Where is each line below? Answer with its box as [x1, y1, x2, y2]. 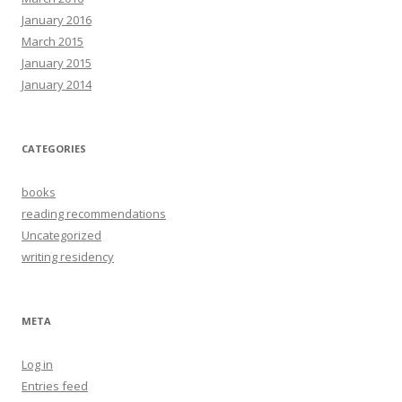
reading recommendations [22, 205, 166, 223]
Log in [22, 356, 53, 373]
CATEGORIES [22, 142, 86, 156]
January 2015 [22, 55, 92, 72]
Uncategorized [22, 227, 101, 244]
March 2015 [22, 33, 83, 50]
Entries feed [22, 378, 88, 395]
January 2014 [22, 76, 92, 93]
